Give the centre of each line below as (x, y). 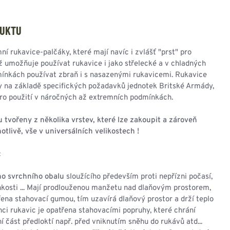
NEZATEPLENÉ (160, 148)
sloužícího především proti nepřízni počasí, (139, 177)
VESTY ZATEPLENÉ (167, 160)
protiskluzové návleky (170, 12)
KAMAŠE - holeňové (167, 24)
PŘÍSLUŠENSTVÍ (163, 57)
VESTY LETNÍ (158, 137)
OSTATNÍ (151, 46)
